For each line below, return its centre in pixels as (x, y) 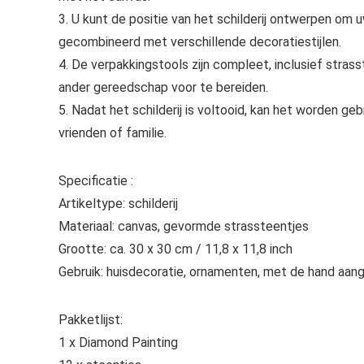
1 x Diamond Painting (118, 342)
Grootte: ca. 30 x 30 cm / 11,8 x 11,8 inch (175, 249)
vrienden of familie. (113, 133)
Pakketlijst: (91, 320)
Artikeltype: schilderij (118, 204)
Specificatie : (96, 181)
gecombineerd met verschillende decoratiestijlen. (200, 42)
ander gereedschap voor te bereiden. (163, 87)
